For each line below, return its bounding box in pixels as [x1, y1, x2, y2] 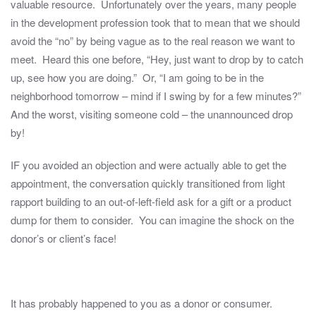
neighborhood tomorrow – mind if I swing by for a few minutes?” [11, 88, 304, 104]
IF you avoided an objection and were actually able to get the [11, 157, 286, 173]
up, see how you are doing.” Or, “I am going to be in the [11, 70, 264, 85]
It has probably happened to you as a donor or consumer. [11, 296, 272, 311]
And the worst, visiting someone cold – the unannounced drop [11, 107, 293, 122]
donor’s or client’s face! [11, 231, 116, 246]
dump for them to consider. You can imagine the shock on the [11, 212, 294, 228]
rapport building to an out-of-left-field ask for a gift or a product [11, 194, 291, 209]
